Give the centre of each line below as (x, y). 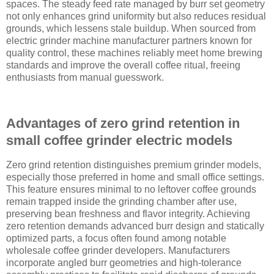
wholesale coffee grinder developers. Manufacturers (118, 251)
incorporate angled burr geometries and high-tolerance (124, 263)
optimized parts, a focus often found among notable (116, 239)
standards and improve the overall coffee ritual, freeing (123, 65)
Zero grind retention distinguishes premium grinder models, (134, 165)
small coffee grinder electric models (119, 141)
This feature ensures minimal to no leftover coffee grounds (131, 190)
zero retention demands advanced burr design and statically (135, 226)
